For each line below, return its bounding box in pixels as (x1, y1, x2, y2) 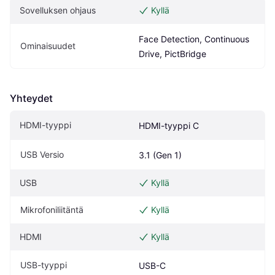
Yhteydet (10, 92, 53, 105)
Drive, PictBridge (139, 48, 206, 60)
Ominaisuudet (20, 41, 76, 52)
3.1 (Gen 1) (139, 150, 182, 161)
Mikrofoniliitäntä (20, 204, 83, 215)
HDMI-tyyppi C (139, 120, 199, 131)
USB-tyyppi (20, 260, 67, 271)
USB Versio (20, 149, 64, 160)
